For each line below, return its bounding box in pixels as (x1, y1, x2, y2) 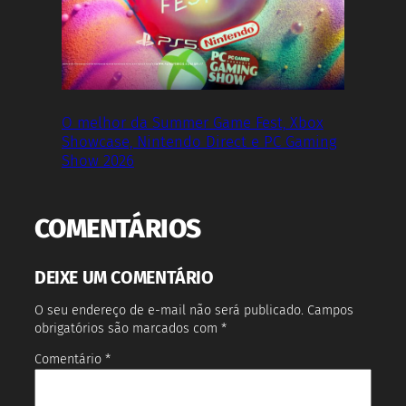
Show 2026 (62, 150, 134, 169)
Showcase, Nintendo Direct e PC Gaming (62, 131, 337, 150)
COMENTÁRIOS (34, 211, 201, 245)
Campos (306, 302, 353, 318)
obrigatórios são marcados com (34, 320, 221, 336)
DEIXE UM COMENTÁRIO (34, 266, 214, 288)
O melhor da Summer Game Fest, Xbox (62, 112, 324, 131)
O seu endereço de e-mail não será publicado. (34, 302, 304, 318)
